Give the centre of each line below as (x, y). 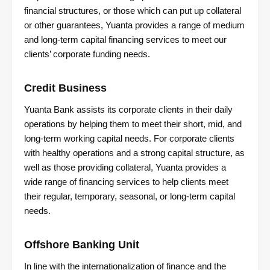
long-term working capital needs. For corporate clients (129, 139)
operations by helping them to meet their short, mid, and (133, 124)
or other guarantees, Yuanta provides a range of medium (134, 25)
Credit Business (65, 88)
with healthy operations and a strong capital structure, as (134, 153)
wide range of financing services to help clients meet (126, 182)
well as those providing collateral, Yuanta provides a (125, 168)
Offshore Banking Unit (82, 245)
